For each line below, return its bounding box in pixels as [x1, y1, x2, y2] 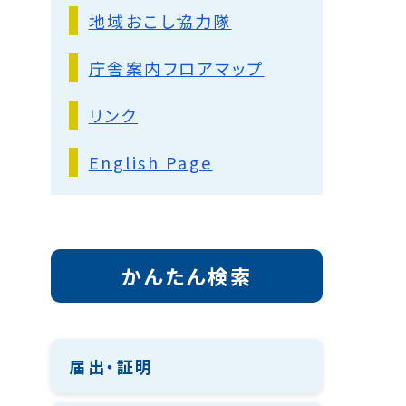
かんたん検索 [121, 261, 252, 290]
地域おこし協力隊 [88, 9, 232, 33]
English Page [88, 150, 213, 174]
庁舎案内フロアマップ [88, 56, 265, 80]
